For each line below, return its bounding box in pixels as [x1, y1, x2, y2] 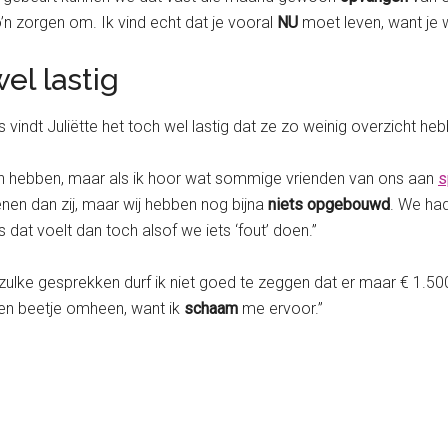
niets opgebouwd [268, 195, 390, 215]
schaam [184, 299, 242, 319]
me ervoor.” [242, 299, 323, 319]
